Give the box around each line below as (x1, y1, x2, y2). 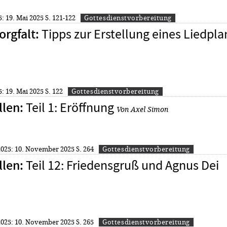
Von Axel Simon (116, 104, 168, 114)
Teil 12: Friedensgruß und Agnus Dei (25, 157, 219, 174)
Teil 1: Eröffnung (25, 99, 114, 116)
